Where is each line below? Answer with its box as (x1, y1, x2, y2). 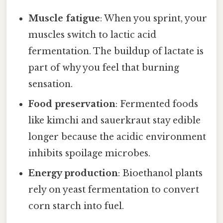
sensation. (28, 78, 73, 90)
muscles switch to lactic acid (28, 29, 157, 40)
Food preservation (28, 98, 116, 110)
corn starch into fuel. (28, 200, 124, 212)
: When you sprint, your (100, 12, 208, 24)
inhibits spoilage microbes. (28, 147, 151, 159)
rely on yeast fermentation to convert (28, 184, 200, 195)
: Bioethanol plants (118, 167, 203, 179)
